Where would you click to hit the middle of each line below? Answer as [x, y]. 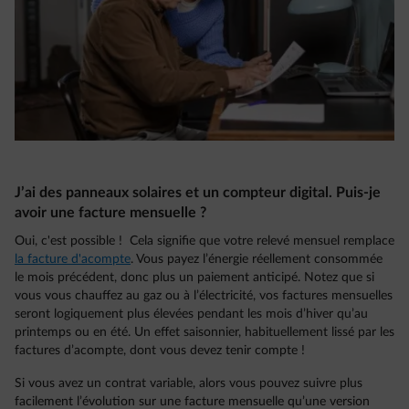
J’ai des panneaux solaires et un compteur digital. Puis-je [198, 192]
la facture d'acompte [73, 259]
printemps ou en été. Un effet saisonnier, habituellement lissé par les [204, 332]
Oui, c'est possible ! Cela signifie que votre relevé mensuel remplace [204, 241]
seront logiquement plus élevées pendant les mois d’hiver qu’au [191, 314]
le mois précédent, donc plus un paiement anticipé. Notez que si [194, 277]
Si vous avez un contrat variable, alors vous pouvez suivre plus [189, 383]
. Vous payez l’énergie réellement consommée [257, 259]
